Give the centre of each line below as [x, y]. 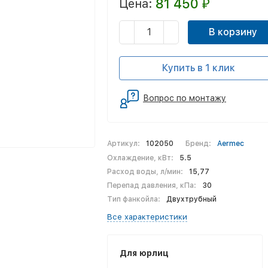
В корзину [233, 32]
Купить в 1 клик [198, 68]
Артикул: [124, 144]
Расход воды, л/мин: [145, 172]
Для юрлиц [144, 253]
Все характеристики [147, 217]
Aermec [230, 144]
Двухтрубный [191, 199]
